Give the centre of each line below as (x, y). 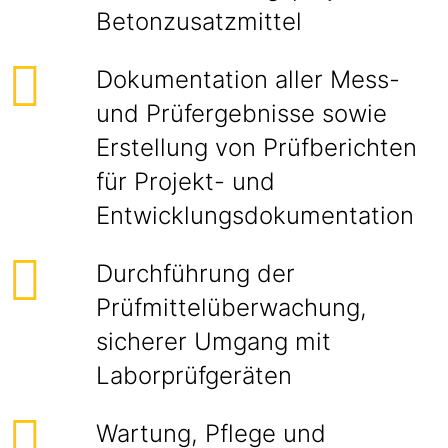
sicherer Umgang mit (213, 341)
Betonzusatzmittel (202, 21)
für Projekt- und (185, 181)
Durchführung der (195, 273)
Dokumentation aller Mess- (248, 79)
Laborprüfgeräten (194, 375)
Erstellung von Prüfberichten (256, 147)
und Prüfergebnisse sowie (241, 113)
